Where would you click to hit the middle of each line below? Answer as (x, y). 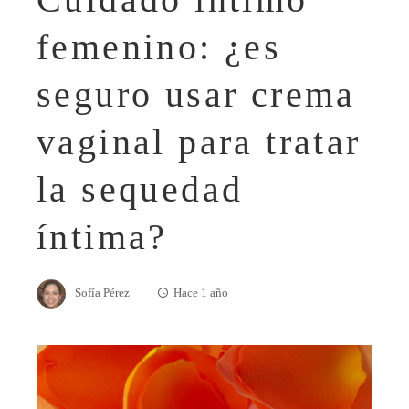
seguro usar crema (196, 94)
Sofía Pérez (102, 293)
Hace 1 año (201, 293)
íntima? (102, 236)
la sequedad (140, 189)
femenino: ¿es (159, 47)
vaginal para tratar (199, 142)
